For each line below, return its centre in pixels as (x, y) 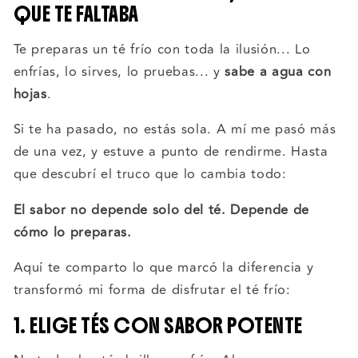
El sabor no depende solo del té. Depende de (161, 210)
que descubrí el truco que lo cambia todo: (150, 175)
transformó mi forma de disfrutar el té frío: (152, 290)
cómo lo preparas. (72, 232)
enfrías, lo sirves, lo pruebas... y (119, 72)
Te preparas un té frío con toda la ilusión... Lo (162, 49)
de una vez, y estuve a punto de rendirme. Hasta (171, 152)
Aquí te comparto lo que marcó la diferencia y (163, 268)
